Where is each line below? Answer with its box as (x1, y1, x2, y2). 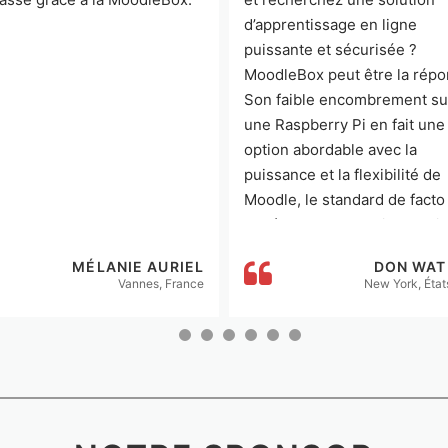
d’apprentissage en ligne (244, 15, 417, 34)
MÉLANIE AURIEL (72, 258, 204, 275)
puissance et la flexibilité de (244, 165, 441, 184)
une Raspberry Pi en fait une (244, 115, 445, 134)
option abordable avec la (244, 140, 417, 159)
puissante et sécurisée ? (244, 40, 417, 59)
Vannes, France (118, 276, 204, 291)
